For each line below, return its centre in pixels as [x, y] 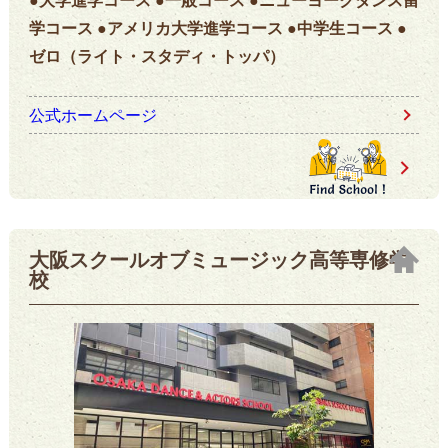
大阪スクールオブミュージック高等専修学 [218, 258]
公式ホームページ [92, 114]
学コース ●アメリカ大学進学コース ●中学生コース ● [217, 27]
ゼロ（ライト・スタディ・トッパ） [156, 55]
